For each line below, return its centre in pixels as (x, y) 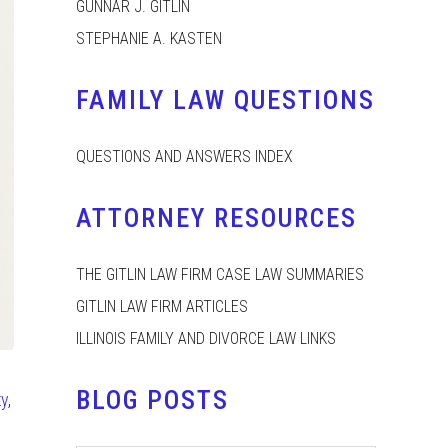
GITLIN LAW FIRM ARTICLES (162, 306)
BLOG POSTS (152, 400)
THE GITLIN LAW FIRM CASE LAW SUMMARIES (220, 274)
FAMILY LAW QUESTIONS (225, 100)
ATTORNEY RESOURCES (216, 218)
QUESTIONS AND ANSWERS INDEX (184, 156)
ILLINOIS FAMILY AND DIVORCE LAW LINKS (206, 338)
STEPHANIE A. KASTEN (149, 38)
